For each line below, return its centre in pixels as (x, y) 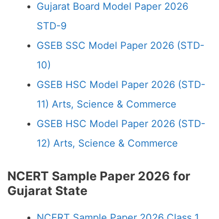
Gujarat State (47, 191)
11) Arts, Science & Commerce (107, 104)
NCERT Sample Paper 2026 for (99, 176)
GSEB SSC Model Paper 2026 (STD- (120, 45)
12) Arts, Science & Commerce (107, 143)
